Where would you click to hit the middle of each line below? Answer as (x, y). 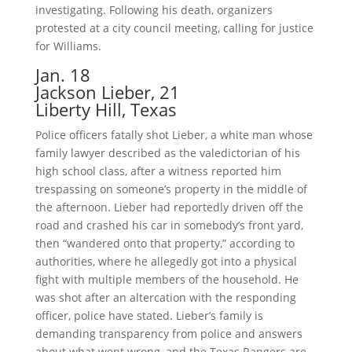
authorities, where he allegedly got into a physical (166, 262)
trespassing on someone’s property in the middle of (171, 189)
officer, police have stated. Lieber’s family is (149, 316)
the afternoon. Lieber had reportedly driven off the (169, 207)
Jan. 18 (62, 75)
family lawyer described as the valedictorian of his (167, 153)
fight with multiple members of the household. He (167, 280)
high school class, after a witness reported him (158, 171)
